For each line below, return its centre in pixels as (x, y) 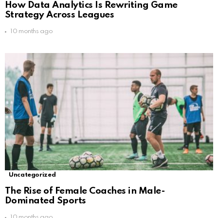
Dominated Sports (45, 201)
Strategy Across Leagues (60, 15)
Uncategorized (32, 175)
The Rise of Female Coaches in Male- (85, 191)
